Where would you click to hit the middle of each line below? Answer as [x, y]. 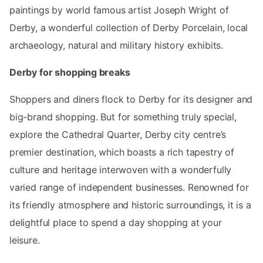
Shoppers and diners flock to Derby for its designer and [131, 99]
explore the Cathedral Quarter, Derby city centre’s [118, 134]
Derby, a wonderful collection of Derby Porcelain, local [129, 27]
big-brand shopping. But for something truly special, [123, 117]
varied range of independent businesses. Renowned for [129, 187]
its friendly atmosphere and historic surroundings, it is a [130, 205]
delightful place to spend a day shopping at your [116, 222]
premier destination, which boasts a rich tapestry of [122, 152]
